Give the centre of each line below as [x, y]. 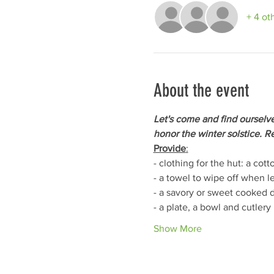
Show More [177, 228]
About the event [201, 91]
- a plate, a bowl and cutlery [212, 207]
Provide [169, 148]
